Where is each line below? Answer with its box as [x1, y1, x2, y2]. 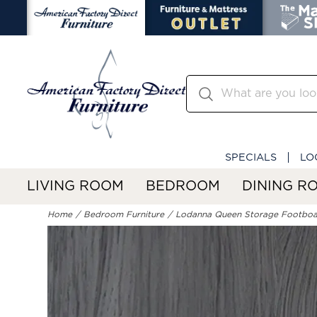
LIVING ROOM [27, 179, 124, 193]
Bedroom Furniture [83, 210, 165, 219]
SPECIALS [225, 151, 277, 163]
